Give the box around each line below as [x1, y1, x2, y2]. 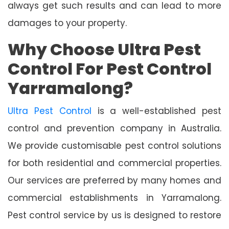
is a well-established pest [91, 104, 222, 117]
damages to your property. [8, 16, 127, 29]
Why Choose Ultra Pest [8, 37, 201, 61]
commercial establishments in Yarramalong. [8, 191, 221, 204]
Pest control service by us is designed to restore [8, 209, 221, 221]
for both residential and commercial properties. [8, 156, 221, 169]
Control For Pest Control [8, 57, 212, 80]
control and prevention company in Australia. [8, 122, 221, 134]
